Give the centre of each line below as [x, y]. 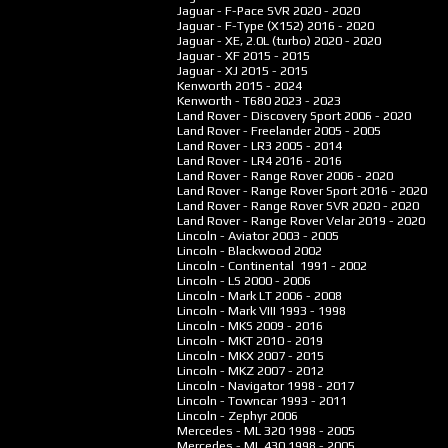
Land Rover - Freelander [239, 130]
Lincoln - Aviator [218, 235]
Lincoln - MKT [210, 340]
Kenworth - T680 [219, 100]
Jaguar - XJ [203, 70]
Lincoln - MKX [211, 355]
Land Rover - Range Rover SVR [258, 205]
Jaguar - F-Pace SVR [229, 10]
